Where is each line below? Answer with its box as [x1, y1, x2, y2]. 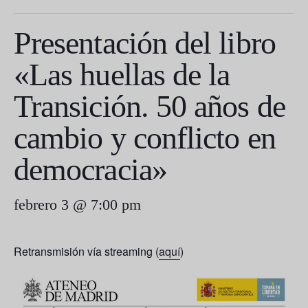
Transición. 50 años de [14, 88, 285, 124]
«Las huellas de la [14, 56, 230, 92]
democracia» [14, 151, 167, 187]
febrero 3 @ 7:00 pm [14, 195, 141, 213]
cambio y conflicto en [14, 120, 276, 155]
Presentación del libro [14, 25, 276, 60]
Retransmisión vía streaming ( [14, 243, 159, 259]
